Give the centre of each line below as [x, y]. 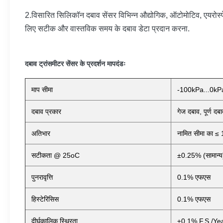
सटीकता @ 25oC [56, 155]
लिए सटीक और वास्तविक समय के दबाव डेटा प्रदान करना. [107, 29]
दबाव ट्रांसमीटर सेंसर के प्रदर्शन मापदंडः [75, 64]
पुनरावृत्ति [42, 177]
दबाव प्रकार [46, 111]
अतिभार [41, 133]
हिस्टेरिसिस [45, 199]
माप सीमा [42, 90]
